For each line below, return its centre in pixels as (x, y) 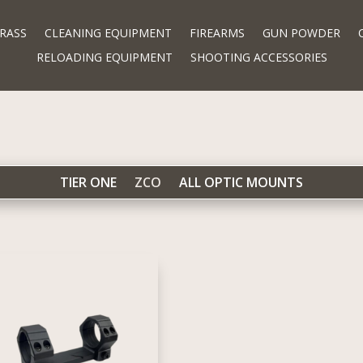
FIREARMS (217, 33)
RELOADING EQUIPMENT (104, 57)
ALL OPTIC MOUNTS (241, 182)
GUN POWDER (301, 33)
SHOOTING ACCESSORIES (258, 57)
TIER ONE (88, 182)
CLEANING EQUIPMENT (108, 33)
